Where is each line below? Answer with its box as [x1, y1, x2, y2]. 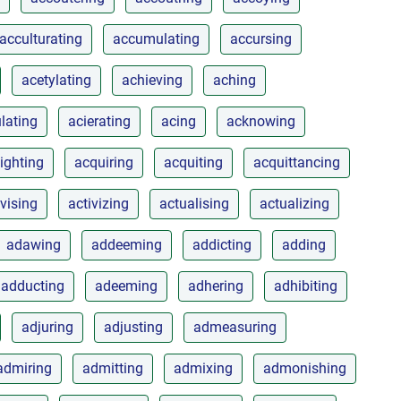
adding [282, 235, 326, 253]
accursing [230, 30, 292, 47]
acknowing [226, 112, 295, 130]
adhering [188, 277, 243, 294]
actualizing [260, 194, 329, 212]
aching [213, 71, 256, 89]
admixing [174, 359, 233, 377]
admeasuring [193, 318, 277, 336]
